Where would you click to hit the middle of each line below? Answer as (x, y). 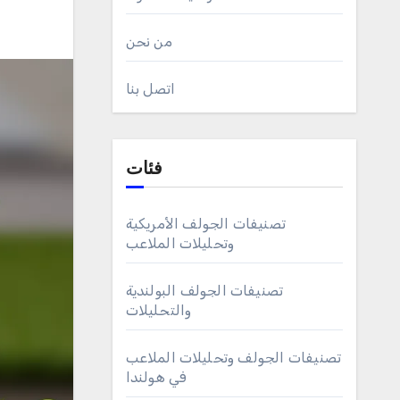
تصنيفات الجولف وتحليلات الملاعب (233, 358)
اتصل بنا (150, 89)
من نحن (149, 42)
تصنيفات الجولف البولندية (204, 291)
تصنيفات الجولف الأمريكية (206, 224)
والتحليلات (158, 310)
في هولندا (156, 377)
